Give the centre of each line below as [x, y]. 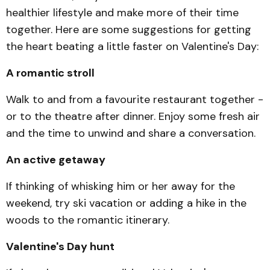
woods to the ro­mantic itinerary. [88, 220]
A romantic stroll [50, 73]
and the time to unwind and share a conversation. [131, 133]
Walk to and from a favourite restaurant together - [135, 99]
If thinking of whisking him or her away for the [121, 186]
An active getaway [56, 160]
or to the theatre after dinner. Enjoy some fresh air [133, 116]
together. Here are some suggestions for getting [129, 30]
